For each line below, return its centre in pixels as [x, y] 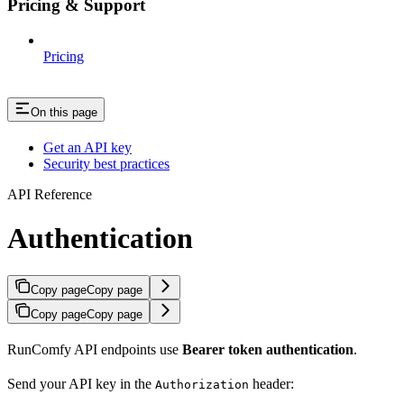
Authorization [202, 384]
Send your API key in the [81, 383]
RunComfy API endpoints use [95, 349]
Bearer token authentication [268, 349]
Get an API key [87, 147]
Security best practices [106, 163]
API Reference [50, 194]
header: [271, 383]
